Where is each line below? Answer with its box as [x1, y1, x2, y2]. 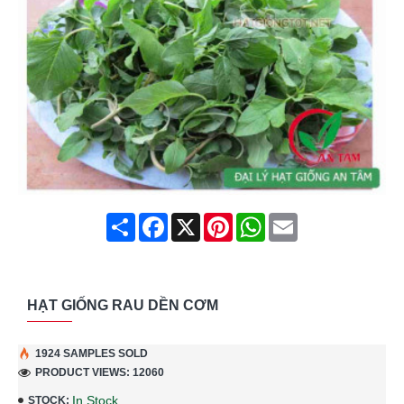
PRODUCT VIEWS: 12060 [35, 366, 164, 379]
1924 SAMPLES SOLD [35, 347, 148, 360]
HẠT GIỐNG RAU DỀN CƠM [27, 297, 218, 313]
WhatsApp [264, 212, 324, 227]
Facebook [167, 212, 225, 227]
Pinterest [232, 212, 283, 227]
